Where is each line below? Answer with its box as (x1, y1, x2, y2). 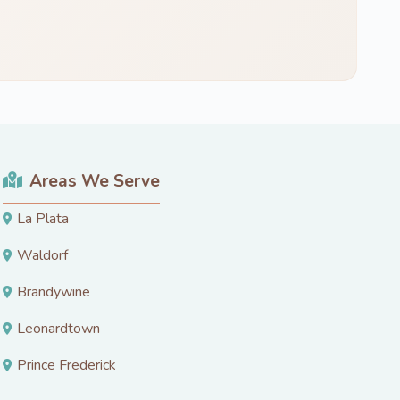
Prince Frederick (17, 354, 116, 375)
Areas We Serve (29, 169, 160, 193)
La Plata (17, 208, 69, 229)
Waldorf (17, 245, 68, 265)
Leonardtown (17, 318, 100, 338)
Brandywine (17, 281, 90, 302)
